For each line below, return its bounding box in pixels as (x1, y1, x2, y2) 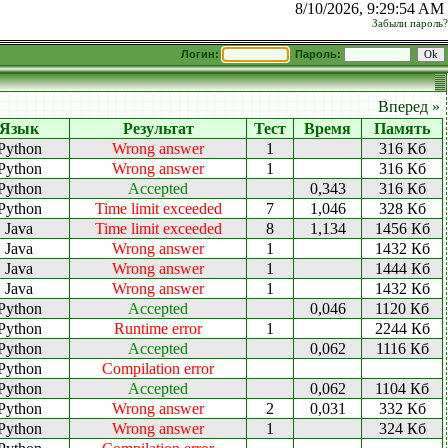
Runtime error (114, 320, 202, 337)
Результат (122, 120, 194, 137)
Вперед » (378, 98, 440, 115)
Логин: (181, 48, 222, 60)
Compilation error (102, 360, 214, 377)
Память (374, 120, 430, 137)
